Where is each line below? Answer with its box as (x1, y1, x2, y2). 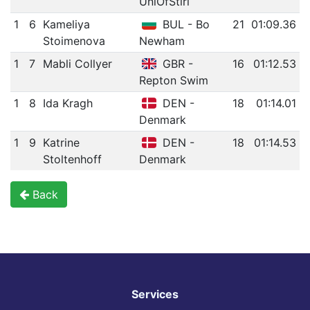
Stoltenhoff (42, 152, 102, 167)
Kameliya (42, 17, 90, 32)
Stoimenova (42, 34, 105, 48)
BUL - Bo (159, 17, 210, 32)
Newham (138, 34, 185, 48)
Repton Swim (138, 73, 208, 88)
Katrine (42, 136, 80, 150)
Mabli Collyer (42, 57, 112, 71)
